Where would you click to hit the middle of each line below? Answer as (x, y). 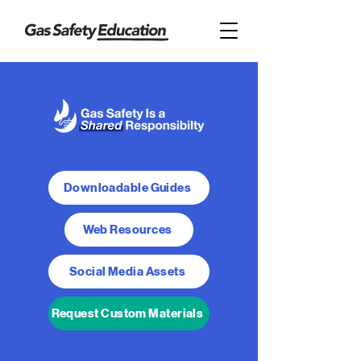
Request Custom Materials (127, 313)
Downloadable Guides (127, 188)
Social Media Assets (127, 272)
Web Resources (127, 230)
